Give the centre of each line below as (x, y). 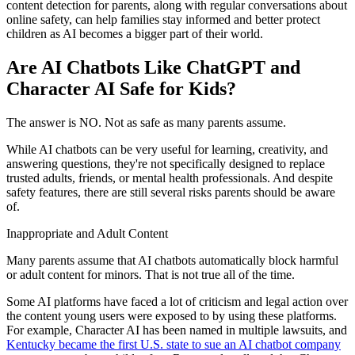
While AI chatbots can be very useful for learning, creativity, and (167, 149)
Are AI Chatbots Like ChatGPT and (153, 68)
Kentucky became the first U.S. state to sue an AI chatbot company (174, 344)
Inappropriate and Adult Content (87, 233)
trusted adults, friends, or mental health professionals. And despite (170, 177)
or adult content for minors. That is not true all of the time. (151, 274)
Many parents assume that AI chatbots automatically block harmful (172, 260)
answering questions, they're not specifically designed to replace (166, 163)
